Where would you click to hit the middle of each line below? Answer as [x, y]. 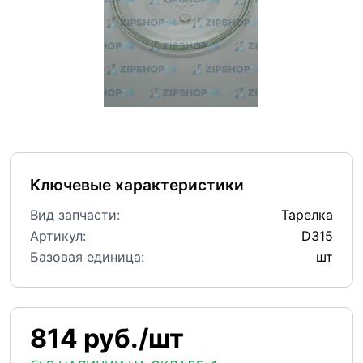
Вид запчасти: [75, 215]
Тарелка [307, 215]
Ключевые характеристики [137, 185]
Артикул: [58, 236]
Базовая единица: [87, 257]
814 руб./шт [107, 339]
